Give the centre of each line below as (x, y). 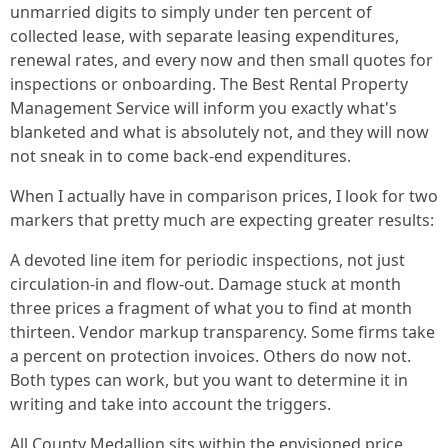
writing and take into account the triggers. (170, 404)
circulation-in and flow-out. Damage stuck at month (205, 284)
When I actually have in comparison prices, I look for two (224, 196)
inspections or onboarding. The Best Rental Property (209, 84)
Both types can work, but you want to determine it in (209, 380)
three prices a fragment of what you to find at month (211, 308)
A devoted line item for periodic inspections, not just (207, 260)
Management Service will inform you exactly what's (203, 108)
